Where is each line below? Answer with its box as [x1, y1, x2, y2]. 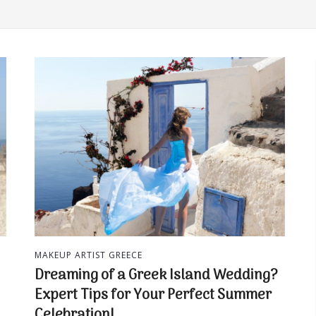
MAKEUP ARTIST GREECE [35, 248, 142, 261]
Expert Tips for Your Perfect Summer [35, 284, 272, 307]
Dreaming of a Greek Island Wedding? [35, 264, 278, 287]
